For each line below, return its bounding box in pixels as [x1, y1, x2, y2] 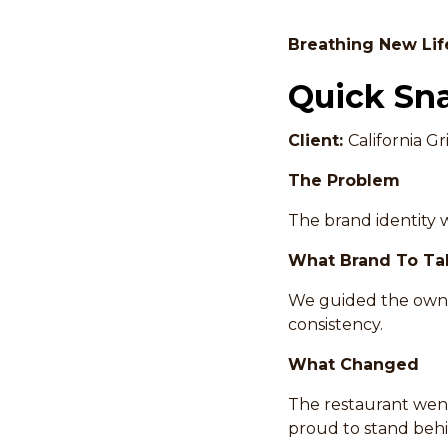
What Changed [288, 355, 419, 374]
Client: [288, 131, 348, 150]
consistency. [288, 315, 383, 334]
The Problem [288, 171, 400, 190]
